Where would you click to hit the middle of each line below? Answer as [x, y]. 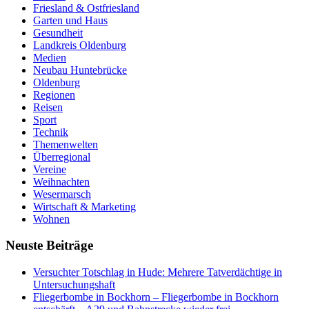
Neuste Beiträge [49, 246]
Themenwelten [66, 144]
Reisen [48, 107]
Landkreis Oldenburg [80, 45]
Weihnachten [61, 181]
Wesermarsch [62, 194]
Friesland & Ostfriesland [86, 8]
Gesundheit [58, 32]
